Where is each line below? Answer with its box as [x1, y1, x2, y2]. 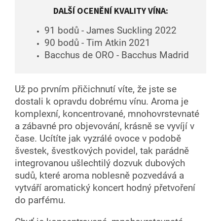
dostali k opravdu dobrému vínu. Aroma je [15, 96, 188, 107]
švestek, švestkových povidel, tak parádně [15, 145, 189, 156]
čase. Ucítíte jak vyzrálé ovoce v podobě [15, 133, 181, 144]
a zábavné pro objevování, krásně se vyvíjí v [15, 120, 194, 132]
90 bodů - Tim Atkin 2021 [44, 37, 150, 48]
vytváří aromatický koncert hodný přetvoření [15, 182, 195, 193]
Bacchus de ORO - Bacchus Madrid [44, 49, 189, 61]
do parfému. [15, 194, 68, 206]
